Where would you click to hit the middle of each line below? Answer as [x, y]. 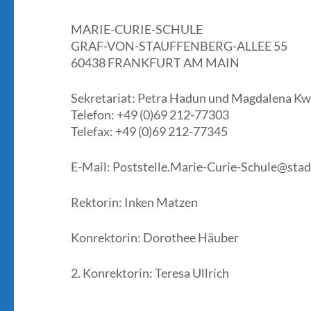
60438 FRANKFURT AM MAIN [155, 62]
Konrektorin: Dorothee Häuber [155, 237]
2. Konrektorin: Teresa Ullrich [150, 273]
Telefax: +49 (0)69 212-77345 [149, 131]
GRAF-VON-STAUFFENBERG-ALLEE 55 [179, 46]
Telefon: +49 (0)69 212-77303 [150, 115]
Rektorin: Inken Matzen [134, 202]
